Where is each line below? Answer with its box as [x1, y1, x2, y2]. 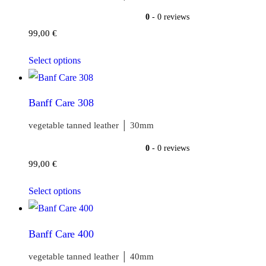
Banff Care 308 [28, 97, 94, 109]
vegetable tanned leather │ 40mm [28, 251, 154, 261]
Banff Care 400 [28, 227, 94, 240]
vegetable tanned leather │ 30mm [28, 121, 154, 131]
